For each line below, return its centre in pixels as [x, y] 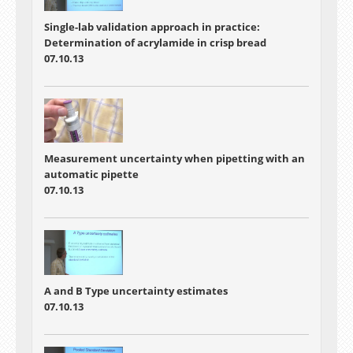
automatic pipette [91, 175]
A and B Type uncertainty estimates [136, 290]
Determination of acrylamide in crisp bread [155, 43]
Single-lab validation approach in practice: [152, 27]
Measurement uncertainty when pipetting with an [175, 159]
